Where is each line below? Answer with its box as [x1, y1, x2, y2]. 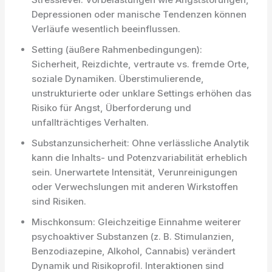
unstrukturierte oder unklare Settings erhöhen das [32, 87, 252, 99]
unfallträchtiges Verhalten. [32, 117, 149, 128]
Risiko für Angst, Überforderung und [32, 102, 192, 114]
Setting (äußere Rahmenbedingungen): [32, 44, 203, 55]
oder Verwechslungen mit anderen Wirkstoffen [32, 181, 239, 192]
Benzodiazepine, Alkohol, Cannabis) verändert [32, 245, 236, 257]
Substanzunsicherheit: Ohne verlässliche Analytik [32, 137, 250, 149]
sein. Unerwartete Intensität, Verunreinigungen [32, 166, 238, 178]
